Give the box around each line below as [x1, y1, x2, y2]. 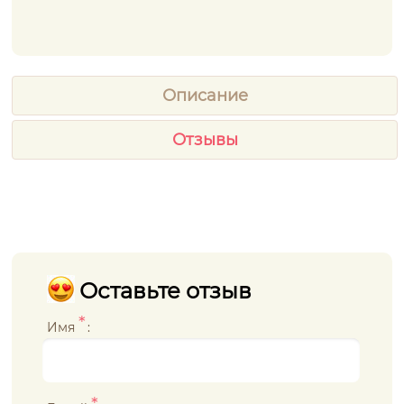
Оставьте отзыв [79, 278, 252, 304]
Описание [161, 86, 248, 106]
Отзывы [171, 130, 238, 150]
